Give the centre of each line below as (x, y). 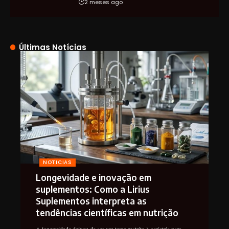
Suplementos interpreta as (91, 201)
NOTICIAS (58, 163)
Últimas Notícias (53, 47)
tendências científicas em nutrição (107, 213)
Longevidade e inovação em (94, 178)
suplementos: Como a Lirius (93, 189)
